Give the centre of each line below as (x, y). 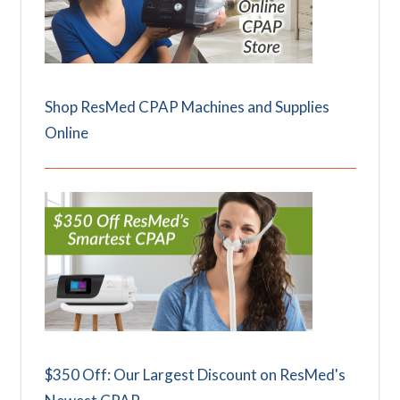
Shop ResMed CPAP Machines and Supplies (187, 106)
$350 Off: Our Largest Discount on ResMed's (195, 374)
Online (66, 132)
